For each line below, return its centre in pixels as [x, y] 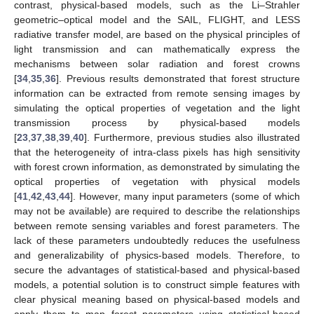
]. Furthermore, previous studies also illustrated [192, 138]
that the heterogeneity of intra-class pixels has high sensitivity [157, 152]
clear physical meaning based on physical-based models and [157, 300]
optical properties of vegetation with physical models [157, 182]
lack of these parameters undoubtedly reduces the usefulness [157, 241]
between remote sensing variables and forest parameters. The [157, 226]
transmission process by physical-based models [157, 123]
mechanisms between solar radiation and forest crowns [157, 64]
